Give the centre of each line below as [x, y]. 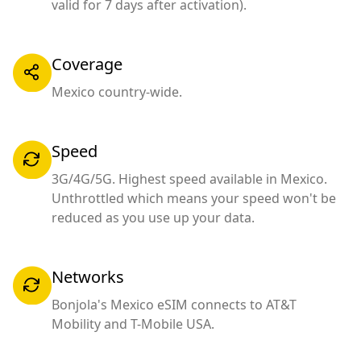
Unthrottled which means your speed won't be [194, 199]
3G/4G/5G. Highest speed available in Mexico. [189, 179]
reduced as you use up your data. [153, 218]
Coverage [87, 64]
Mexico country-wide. [117, 92]
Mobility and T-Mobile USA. [133, 324]
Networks [88, 277]
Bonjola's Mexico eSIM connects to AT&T [174, 305]
